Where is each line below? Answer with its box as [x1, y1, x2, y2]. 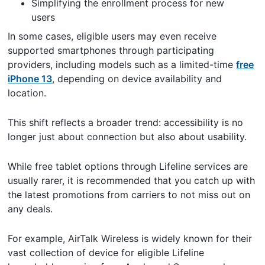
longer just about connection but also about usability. [8, 130, 250, 143]
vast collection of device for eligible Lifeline [8, 246, 205, 258]
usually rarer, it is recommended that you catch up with [8, 174, 256, 186]
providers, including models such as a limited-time [8, 58, 237, 70]
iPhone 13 [8, 72, 53, 85]
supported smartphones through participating [8, 44, 215, 56]
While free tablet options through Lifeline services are [8, 160, 248, 172]
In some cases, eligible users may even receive [8, 30, 217, 42]
